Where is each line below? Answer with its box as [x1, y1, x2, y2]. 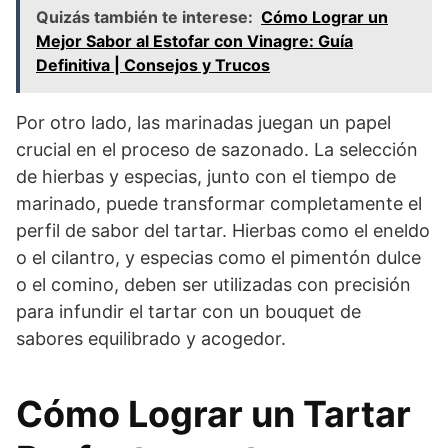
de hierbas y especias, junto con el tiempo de [16, 165, 396, 187]
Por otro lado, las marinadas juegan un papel [16, 111, 391, 133]
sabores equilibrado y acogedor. [16, 327, 286, 349]
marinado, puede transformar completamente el [16, 192, 422, 214]
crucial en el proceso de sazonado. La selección [16, 138, 418, 160]
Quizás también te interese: [36, 6, 253, 27]
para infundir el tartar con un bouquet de [16, 300, 361, 322]
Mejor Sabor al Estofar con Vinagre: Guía [36, 30, 353, 51]
